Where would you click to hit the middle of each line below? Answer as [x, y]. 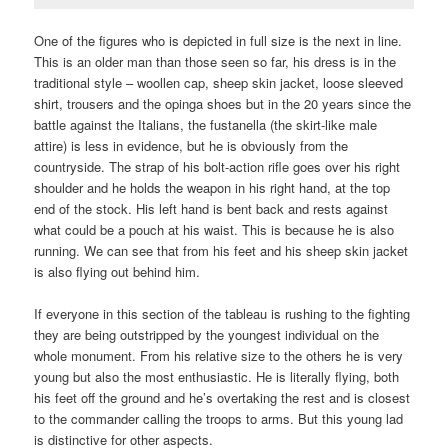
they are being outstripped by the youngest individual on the [207, 335]
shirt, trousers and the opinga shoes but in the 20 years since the [223, 104]
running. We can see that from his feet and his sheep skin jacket [221, 251]
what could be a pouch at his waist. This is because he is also [214, 230]
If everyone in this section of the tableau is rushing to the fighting [222, 314]
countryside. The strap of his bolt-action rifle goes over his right [217, 167]
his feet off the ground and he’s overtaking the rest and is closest [222, 398]
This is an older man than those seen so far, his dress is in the [215, 62]
